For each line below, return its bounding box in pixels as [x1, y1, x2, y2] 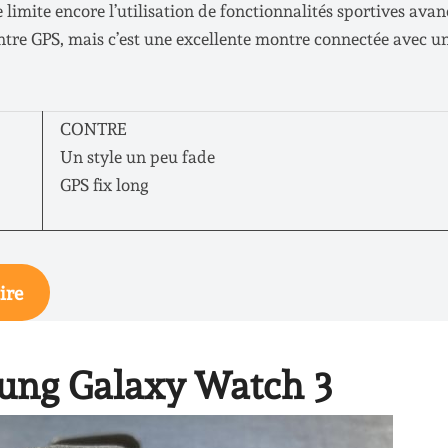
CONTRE [59, 118, 127, 139]
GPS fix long [59, 174, 149, 195]
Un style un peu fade [59, 146, 215, 167]
